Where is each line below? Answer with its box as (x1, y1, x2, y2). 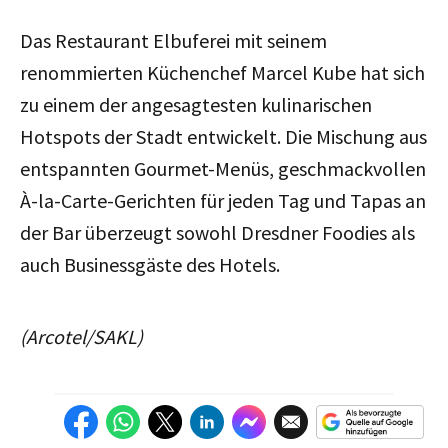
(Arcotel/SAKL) (20, 323, 143, 349)
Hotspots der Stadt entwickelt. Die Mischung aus (20, 123, 427, 149)
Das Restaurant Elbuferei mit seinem (20, 27, 327, 53)
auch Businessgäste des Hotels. (20, 251, 280, 277)
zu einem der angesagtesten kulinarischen (20, 91, 372, 117)
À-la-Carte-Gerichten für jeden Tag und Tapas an (20, 187, 426, 213)
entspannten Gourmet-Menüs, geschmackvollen (20, 155, 426, 181)
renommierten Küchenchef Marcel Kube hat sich (20, 59, 425, 85)
